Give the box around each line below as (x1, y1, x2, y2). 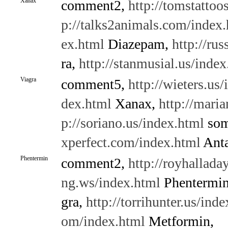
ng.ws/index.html (61, 175, 160, 190)
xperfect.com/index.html (61, 134, 201, 150)
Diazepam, (104, 36, 172, 52)
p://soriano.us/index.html (61, 115, 204, 131)
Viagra (20, 76, 36, 83)
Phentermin (20, 155, 48, 162)
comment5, (61, 76, 128, 92)
